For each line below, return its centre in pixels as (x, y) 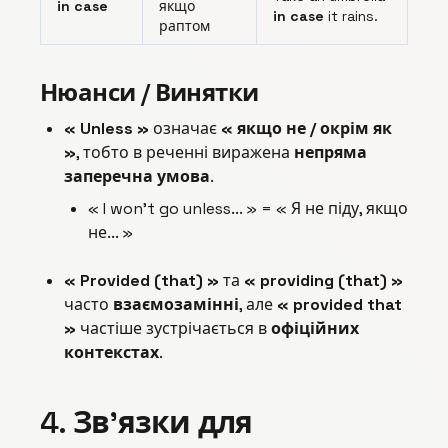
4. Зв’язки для (146, 423)
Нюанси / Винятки (149, 93)
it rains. (351, 16)
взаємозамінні (176, 305)
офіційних (315, 329)
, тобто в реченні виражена (185, 153)
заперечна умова (137, 177)
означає (185, 129)
